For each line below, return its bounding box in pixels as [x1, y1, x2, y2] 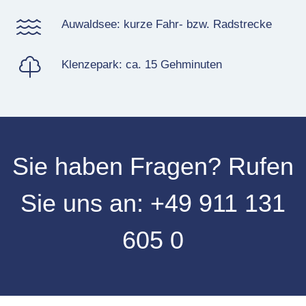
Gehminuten [156, 57, 222, 71]
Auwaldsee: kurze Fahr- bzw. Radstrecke [61, 17, 272, 31]
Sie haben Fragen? [12, 152, 228, 180]
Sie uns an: [20, 189, 143, 217]
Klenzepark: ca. [61, 57, 145, 71]
